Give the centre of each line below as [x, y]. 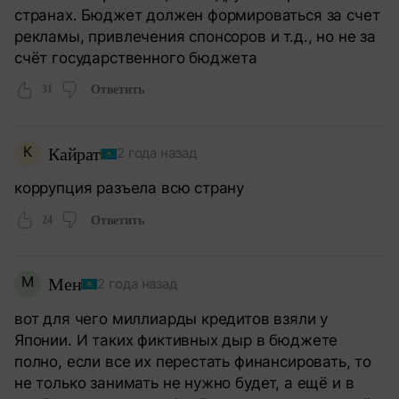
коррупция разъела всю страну [130, 188]
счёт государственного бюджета [136, 57]
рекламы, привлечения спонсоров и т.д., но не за [195, 36]
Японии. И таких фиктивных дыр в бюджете [176, 340]
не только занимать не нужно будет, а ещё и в [184, 383]
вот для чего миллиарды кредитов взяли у [171, 319]
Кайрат [74, 154]
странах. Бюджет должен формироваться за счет [197, 14]
